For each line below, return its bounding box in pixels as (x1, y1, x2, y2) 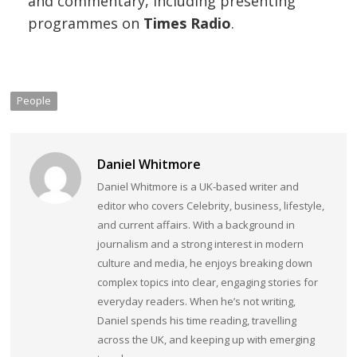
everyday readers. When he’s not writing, (96, 293, 296, 308)
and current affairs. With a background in (96, 217, 295, 232)
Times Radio (143, 13, 232, 33)
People (17, 92, 52, 108)
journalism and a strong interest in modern (96, 236, 304, 251)
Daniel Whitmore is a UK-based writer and (96, 178, 299, 194)
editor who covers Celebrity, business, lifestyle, (96, 198, 324, 213)
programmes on (28, 13, 144, 33)
